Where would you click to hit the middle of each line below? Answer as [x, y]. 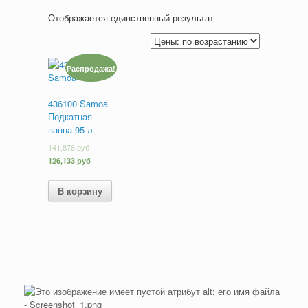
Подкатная [70, 117]
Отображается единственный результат [131, 17]
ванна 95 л [70, 130]
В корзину [80, 190]
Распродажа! [91, 68]
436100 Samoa [78, 104]
